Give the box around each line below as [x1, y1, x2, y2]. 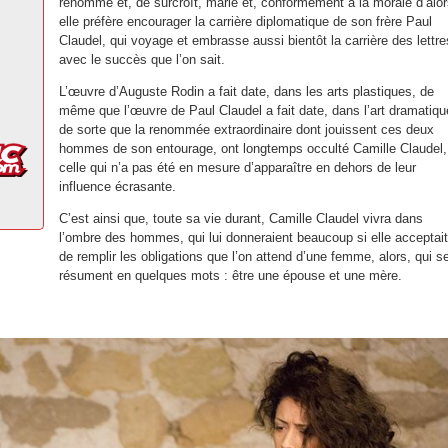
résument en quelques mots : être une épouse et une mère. [59, 268, 402, 283]
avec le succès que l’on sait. [59, 52, 225, 67]
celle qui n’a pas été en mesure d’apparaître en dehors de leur [59, 160, 416, 175]
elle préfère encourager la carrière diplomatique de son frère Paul [59, 14, 432, 29]
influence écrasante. [59, 179, 176, 194]
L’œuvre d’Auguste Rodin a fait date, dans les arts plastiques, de [59, 84, 434, 99]
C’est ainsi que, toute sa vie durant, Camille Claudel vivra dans [59, 211, 423, 226]
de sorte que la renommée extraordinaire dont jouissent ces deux [59, 122, 434, 137]
